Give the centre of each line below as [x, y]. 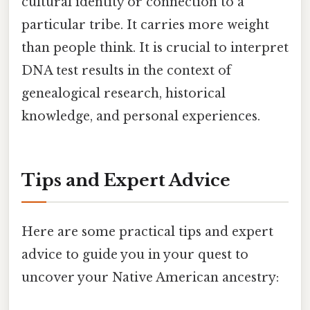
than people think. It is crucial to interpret [155, 48]
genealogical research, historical [124, 94]
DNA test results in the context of [126, 71]
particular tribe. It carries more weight [145, 25]
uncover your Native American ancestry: [150, 278]
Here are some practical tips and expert [147, 232]
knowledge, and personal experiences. [141, 117]
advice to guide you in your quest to [135, 255]
